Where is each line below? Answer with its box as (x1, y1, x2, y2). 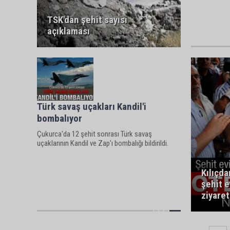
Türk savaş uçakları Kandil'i (37, 101, 146, 112)
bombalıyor (37, 112, 82, 124)
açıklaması (47, 25, 90, 37)
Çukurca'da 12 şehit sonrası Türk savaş (37, 129, 152, 139)
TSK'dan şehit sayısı (47, 14, 127, 26)
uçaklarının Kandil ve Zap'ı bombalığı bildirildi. (37, 139, 168, 148)
